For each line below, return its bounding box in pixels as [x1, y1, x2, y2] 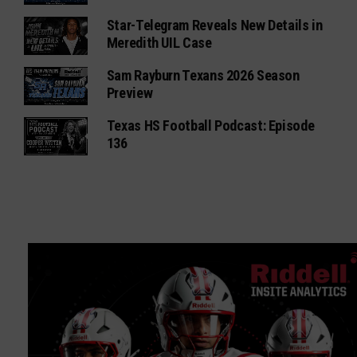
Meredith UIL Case [106, 34, 212, 52]
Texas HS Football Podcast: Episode [106, 117, 315, 135]
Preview [106, 84, 153, 102]
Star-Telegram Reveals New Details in [106, 17, 323, 34]
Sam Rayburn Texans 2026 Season [106, 67, 300, 84]
